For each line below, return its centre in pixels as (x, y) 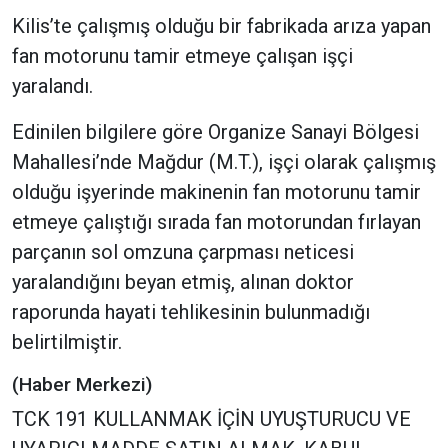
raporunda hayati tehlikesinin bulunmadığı (191, 312)
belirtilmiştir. (67, 342)
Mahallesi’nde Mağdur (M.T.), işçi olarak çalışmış (224, 162)
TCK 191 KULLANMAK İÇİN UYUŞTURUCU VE (211, 419)
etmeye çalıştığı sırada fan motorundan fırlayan (216, 222)
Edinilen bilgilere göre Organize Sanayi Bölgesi (215, 132)
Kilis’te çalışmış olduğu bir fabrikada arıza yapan (221, 26)
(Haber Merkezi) (82, 385)
